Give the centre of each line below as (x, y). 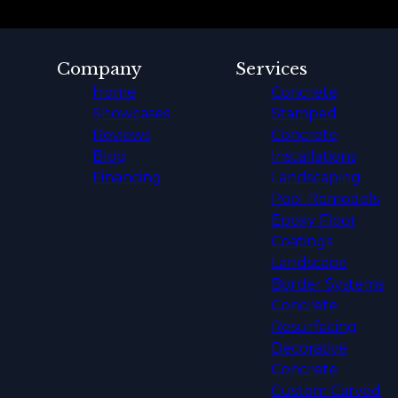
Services (271, 68)
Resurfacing (314, 326)
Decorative (309, 347)
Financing (127, 177)
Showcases (131, 113)
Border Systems (327, 283)
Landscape (309, 262)
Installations (313, 155)
